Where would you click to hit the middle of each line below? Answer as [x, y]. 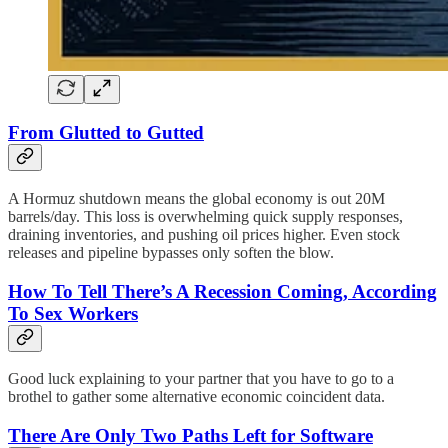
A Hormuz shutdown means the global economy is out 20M [196, 198]
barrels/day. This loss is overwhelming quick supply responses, [205, 216]
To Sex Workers [73, 313]
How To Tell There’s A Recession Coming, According [222, 291]
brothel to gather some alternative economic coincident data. [196, 397]
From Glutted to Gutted [106, 133]
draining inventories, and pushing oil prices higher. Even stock [204, 234]
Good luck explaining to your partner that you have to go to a [201, 379]
